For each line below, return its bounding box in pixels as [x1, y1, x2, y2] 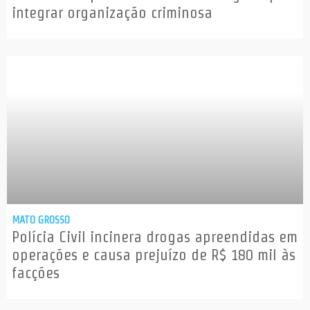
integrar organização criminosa [12, 4, 212, 21]
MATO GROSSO [12, 214, 70, 226]
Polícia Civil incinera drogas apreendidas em [12, 228, 298, 246]
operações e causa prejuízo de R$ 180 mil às [12, 246, 295, 264]
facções [12, 264, 60, 282]
